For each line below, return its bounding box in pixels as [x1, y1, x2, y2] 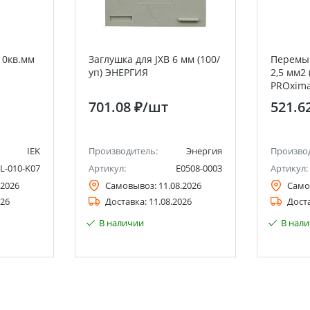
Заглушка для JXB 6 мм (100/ [89, 53, 220, 66]
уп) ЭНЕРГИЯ [89, 66, 148, 79]
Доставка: [105, 195, 147, 208]
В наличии [99, 217, 144, 229]
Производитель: [89, 145, 158, 157]
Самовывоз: [105, 179, 156, 192]
